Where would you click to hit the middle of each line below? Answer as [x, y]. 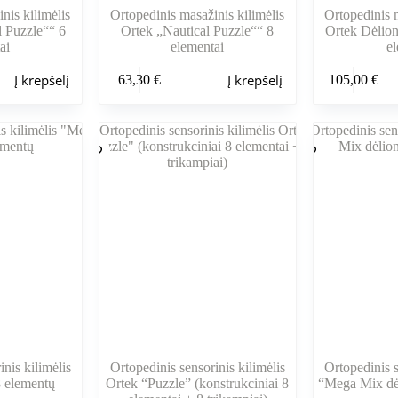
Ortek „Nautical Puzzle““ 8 [198, 31]
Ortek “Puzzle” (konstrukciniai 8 [198, 384]
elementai [198, 47]
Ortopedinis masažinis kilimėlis [198, 15]
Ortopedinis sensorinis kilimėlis [197, 368]
